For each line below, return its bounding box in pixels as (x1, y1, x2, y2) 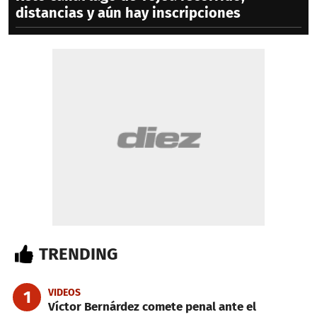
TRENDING (39, 244, 117, 265)
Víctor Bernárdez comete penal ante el (48, 299, 256, 315)
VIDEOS (48, 287, 81, 299)
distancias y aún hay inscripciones (16, 4, 241, 22)
